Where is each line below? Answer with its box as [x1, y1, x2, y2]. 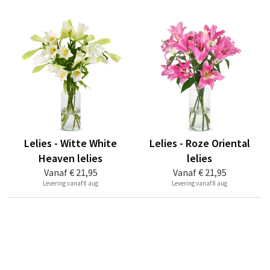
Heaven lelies [39, 151, 102, 165]
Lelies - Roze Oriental [149, 136, 250, 150]
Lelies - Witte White [24, 136, 117, 150]
